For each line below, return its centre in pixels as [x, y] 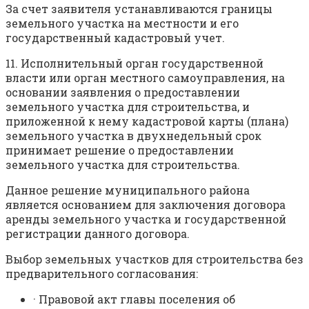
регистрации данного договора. [98, 234]
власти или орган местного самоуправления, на [145, 78]
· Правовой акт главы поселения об [134, 299]
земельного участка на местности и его [122, 23]
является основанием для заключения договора [146, 205]
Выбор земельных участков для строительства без [154, 259]
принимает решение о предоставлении [120, 150]
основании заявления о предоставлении [123, 92]
